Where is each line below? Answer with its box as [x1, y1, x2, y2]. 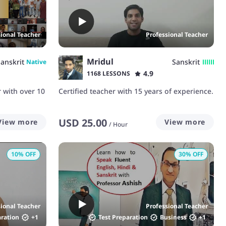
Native [26, 57, 46, 66]
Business [160, 212, 187, 221]
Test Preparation [98, 212, 148, 221]
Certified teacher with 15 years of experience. [59, 86, 213, 96]
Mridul [87, 56, 114, 68]
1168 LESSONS [87, 69, 130, 78]
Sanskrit [172, 56, 200, 67]
